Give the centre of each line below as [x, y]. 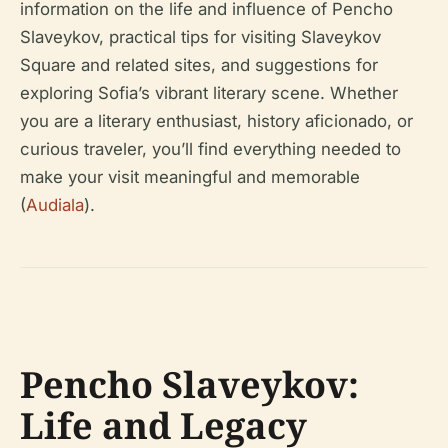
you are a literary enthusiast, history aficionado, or [216, 121]
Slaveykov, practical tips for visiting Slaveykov [200, 37]
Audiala [55, 205]
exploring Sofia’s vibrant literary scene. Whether [209, 93]
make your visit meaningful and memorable [190, 177]
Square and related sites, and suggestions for [199, 65]
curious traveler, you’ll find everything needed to [210, 149]
